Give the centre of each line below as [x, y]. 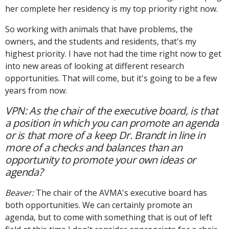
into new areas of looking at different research [95, 66]
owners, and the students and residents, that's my [101, 41]
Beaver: [19, 192]
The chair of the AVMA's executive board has [120, 192]
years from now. [36, 90]
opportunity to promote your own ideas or [101, 159]
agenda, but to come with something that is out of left [109, 217]
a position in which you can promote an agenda [112, 123]
